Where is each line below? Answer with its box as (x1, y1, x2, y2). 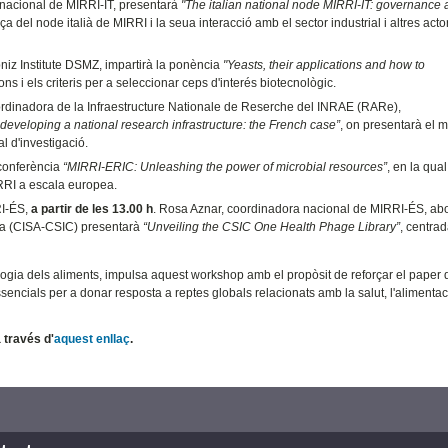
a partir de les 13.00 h (31, 201, 154, 216)
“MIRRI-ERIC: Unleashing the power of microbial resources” (63, 159, 388, 174)
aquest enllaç (54, 331, 131, 346)
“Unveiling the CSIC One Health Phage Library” (143, 219, 401, 234)
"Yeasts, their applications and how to (223, 57, 426, 72)
